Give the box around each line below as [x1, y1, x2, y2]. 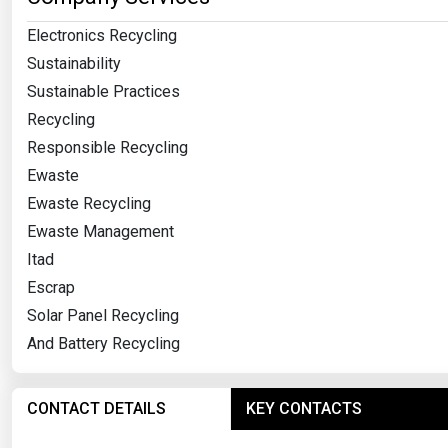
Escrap [27, 277, 75, 297]
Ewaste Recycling [27, 193, 151, 213]
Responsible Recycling [27, 137, 188, 157]
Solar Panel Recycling [27, 305, 179, 325]
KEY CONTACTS [245, 398, 362, 418]
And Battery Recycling [27, 333, 180, 353]
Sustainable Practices [27, 81, 180, 101]
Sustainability [27, 53, 121, 73]
